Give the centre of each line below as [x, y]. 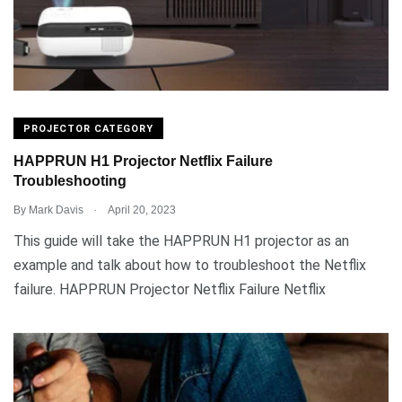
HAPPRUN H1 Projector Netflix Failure [143, 162]
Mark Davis [56, 210]
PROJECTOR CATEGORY [88, 128]
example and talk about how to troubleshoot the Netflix [190, 265]
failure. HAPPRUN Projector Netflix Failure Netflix [170, 289]
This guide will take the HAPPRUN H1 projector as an [181, 240]
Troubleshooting [70, 181]
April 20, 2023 [141, 210]
